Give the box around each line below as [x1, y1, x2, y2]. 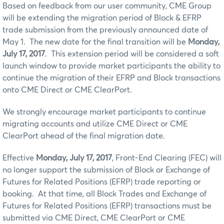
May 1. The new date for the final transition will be [2, 37, 188, 46]
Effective [2, 153, 36, 162]
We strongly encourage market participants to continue [2, 107, 206, 116]
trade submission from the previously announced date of [2, 25, 208, 34]
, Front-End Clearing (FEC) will [112, 153, 221, 162]
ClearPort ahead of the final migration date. [2, 131, 165, 140]
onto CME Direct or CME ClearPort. [2, 85, 132, 94]
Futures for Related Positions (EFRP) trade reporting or [2, 177, 201, 186]
